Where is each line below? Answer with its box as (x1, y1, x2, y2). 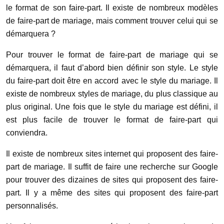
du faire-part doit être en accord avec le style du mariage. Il (6, 76, 218, 85)
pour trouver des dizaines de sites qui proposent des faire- (6, 175, 218, 184)
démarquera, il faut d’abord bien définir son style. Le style (6, 63, 218, 72)
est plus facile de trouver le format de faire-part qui (6, 115, 218, 124)
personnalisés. (6, 201, 58, 210)
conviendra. (6, 128, 47, 137)
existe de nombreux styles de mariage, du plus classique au (6, 89, 218, 98)
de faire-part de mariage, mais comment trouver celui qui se (6, 16, 218, 25)
